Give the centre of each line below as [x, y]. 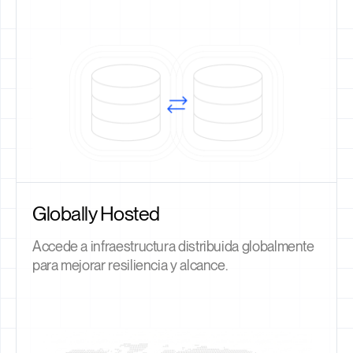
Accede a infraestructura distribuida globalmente [173, 246]
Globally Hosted [96, 213]
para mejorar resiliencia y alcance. [130, 265]
